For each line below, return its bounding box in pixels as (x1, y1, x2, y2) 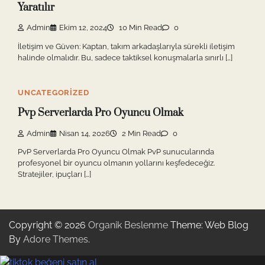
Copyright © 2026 (9, 219, 88, 231)
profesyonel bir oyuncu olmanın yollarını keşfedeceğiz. (18, 159, 215, 168)
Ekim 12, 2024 (59, 22, 107, 32)
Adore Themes (23, 234, 88, 245)
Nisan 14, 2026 (59, 128, 110, 138)
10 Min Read (117, 22, 162, 32)
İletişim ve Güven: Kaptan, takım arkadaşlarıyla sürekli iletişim (18, 41, 235, 51)
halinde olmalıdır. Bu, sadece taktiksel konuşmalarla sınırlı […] (18, 53, 232, 62)
